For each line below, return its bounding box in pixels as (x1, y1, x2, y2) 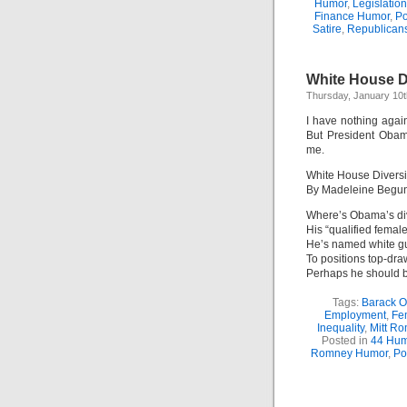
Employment (324, 309, 386, 322)
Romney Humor (311, 347, 388, 360)
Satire (312, 23, 342, 35)
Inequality (317, 322, 364, 334)
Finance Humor (314, 10, 390, 23)
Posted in (322, 334, 371, 347)
